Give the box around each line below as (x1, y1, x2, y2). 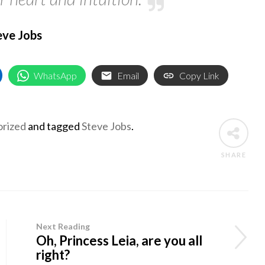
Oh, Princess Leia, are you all (36, 232, 203, 248)
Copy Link (179, 70, 219, 81)
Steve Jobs (81, 119, 131, 132)
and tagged (25, 119, 82, 132)
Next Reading (36, 221, 91, 231)
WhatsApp (33, 70, 77, 81)
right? (36, 247, 70, 263)
